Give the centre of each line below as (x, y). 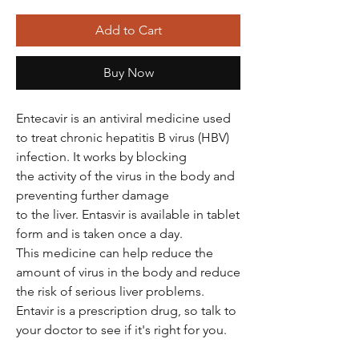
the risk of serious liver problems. (110, 291)
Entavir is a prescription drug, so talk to (126, 311)
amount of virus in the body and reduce (128, 272)
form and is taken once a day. (99, 234)
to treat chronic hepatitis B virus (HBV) (123, 137)
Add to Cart (128, 30)
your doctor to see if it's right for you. (121, 330)
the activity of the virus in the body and (125, 176)
